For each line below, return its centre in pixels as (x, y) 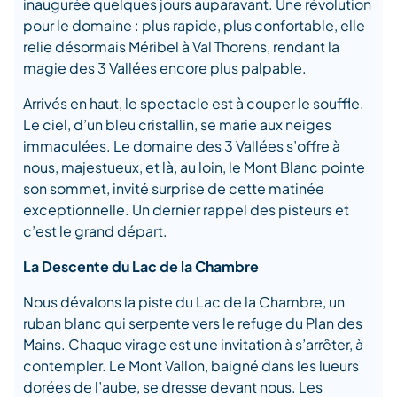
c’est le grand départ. (95, 230)
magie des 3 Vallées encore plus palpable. (165, 67)
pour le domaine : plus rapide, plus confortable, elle (194, 25)
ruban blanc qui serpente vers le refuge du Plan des (193, 323)
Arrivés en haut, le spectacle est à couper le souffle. (194, 103)
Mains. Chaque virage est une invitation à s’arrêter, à (193, 344)
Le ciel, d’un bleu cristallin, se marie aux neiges (177, 124)
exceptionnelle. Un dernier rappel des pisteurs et (186, 209)
